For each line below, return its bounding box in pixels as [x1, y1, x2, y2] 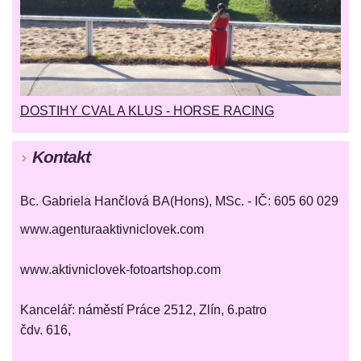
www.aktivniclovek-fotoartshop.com [20, 263, 221, 277]
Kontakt [32, 147, 90, 167]
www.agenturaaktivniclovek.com [20, 222, 204, 237]
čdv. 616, [20, 323, 71, 338]
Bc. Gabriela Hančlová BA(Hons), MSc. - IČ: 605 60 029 [20, 194, 338, 209]
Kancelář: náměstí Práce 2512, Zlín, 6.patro [20, 303, 267, 317]
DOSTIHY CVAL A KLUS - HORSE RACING [20, 104, 274, 118]
